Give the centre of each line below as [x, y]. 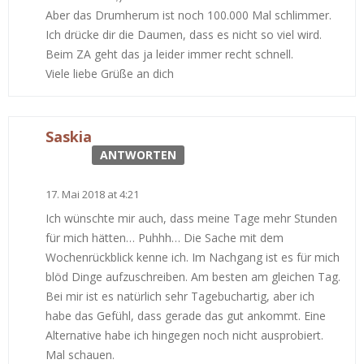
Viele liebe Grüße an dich [110, 74]
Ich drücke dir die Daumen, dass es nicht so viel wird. [184, 35]
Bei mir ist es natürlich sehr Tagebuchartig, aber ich [180, 297]
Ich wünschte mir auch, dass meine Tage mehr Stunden [191, 219]
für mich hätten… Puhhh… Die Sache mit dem [165, 238]
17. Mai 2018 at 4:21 [92, 195]
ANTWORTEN [138, 155]
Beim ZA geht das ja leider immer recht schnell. [169, 54]
